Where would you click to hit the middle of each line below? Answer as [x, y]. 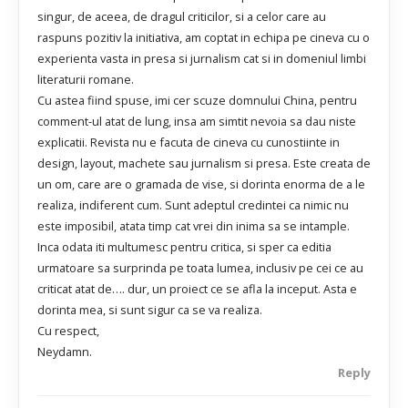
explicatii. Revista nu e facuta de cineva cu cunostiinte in [189, 142]
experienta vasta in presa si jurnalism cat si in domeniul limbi [202, 58]
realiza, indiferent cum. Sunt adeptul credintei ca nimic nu [193, 205]
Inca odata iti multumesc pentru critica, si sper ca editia [184, 247]
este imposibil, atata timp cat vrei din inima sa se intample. [194, 226]
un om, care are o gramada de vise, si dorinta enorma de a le [201, 184]
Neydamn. [65, 352]
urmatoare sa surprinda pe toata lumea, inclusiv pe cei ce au [200, 268]
